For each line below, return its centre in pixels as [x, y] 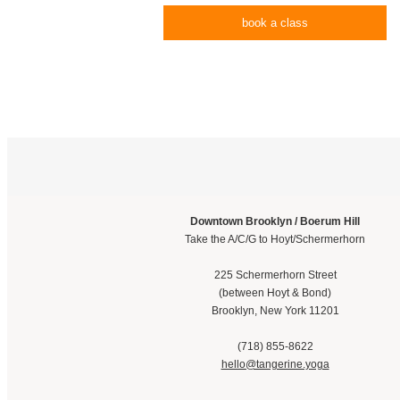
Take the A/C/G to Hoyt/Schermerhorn [275, 239]
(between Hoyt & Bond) [275, 293]
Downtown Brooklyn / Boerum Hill [275, 221]
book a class [275, 23]
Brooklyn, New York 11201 [275, 311]
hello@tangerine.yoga [275, 364]
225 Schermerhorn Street [275, 275]
